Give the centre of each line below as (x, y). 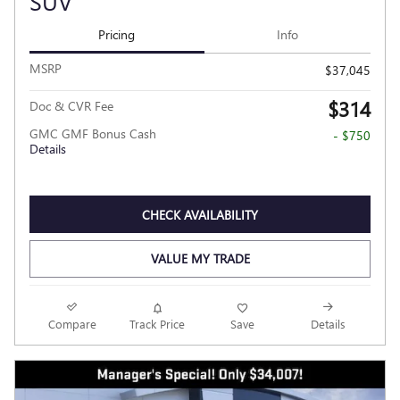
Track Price (158, 323)
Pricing (117, 35)
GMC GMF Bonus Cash (93, 134)
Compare (72, 323)
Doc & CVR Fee (71, 106)
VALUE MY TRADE (200, 259)
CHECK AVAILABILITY (200, 214)
